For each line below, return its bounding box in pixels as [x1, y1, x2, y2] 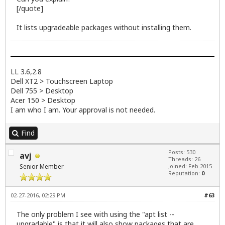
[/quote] [17, 4, 43, 14]
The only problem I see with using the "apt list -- [17, 209, 174, 219]
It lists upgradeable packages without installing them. [17, 23, 191, 33]
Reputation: [168, 169, 201, 177]
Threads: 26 [168, 155, 200, 163]
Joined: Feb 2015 [168, 162, 212, 170]
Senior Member [20, 162, 64, 171]
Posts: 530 [168, 148, 195, 156]
